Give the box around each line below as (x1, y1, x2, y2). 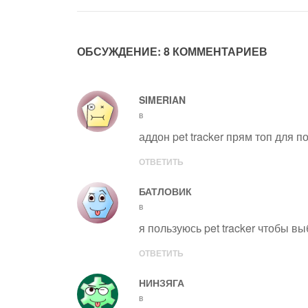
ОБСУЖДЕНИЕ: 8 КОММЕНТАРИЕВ (77, 43, 267, 59)
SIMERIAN (139, 93, 186, 107)
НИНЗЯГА (139, 276, 184, 289)
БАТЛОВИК (139, 184, 192, 198)
